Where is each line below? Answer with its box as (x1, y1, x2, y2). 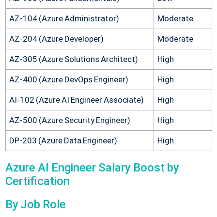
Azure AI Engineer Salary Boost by (5, 160, 180, 174)
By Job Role (5, 197, 66, 211)
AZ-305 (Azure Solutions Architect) (9, 54, 138, 64)
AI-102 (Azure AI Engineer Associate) (9, 94, 144, 105)
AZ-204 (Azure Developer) (9, 33, 104, 44)
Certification (5, 174, 70, 188)
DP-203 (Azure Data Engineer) (9, 135, 117, 145)
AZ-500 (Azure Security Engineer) (9, 115, 130, 125)
